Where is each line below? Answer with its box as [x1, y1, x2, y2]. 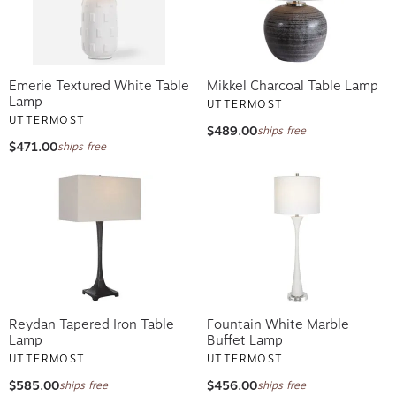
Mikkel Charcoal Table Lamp [207, 77, 378, 94]
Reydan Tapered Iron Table [9, 316, 174, 332]
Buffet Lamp [207, 331, 283, 348]
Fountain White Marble [207, 316, 349, 332]
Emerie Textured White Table [9, 77, 189, 94]
